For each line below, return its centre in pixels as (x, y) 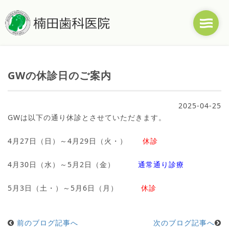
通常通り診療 (161, 164)
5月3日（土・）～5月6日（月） (74, 188)
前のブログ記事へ (48, 223)
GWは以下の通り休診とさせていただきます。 (87, 117)
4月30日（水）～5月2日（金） (73, 164)
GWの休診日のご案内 (60, 75)
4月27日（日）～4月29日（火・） (75, 141)
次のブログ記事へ (184, 223)
